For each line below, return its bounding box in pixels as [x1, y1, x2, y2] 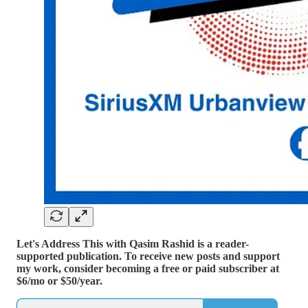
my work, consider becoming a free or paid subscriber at [16, 262, 279, 274]
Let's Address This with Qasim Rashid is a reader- [16, 237, 249, 250]
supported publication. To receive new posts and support [16, 250, 280, 262]
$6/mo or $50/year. [16, 274, 102, 287]
